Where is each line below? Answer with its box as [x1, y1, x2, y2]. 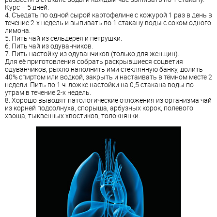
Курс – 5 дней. [5, 2, 49, 12]
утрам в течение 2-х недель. [5, 88, 91, 97]
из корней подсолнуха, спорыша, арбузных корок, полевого [5, 103, 193, 113]
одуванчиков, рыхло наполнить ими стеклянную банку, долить [5, 64, 203, 74]
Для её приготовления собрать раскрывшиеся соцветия [5, 57, 183, 66]
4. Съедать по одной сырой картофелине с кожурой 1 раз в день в [5, 10, 212, 20]
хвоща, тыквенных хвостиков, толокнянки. [5, 111, 140, 121]
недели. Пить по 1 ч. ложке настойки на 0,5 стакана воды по [5, 80, 194, 90]
